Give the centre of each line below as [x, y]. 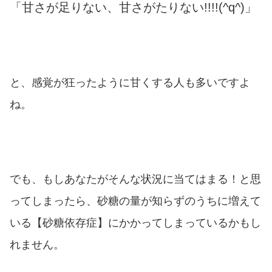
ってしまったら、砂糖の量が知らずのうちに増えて [135, 201]
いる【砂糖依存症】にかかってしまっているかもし [135, 223]
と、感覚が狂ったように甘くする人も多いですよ [130, 83]
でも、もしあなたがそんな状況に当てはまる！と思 [135, 179]
